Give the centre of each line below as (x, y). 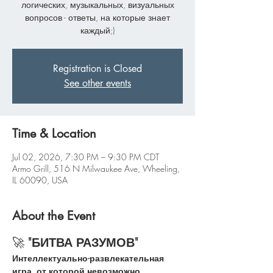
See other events (97, 83)
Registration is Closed (97, 69)
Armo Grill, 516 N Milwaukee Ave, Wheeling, (96, 168)
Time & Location (54, 133)
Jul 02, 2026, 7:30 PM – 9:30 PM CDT (86, 157)
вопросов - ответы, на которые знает (97, 17)
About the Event (54, 216)
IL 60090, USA (40, 180)
